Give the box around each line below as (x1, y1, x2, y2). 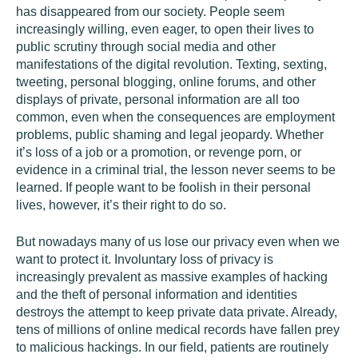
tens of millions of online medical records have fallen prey (16, 323, 340, 336)
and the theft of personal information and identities (16, 288, 297, 301)
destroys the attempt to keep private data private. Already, (16, 305, 337, 319)
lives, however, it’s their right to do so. (16, 198, 226, 212)
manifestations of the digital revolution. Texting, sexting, (16, 58, 327, 71)
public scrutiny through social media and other (16, 40, 276, 54)
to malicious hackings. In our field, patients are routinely (16, 340, 328, 354)
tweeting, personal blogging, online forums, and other (16, 75, 316, 89)
